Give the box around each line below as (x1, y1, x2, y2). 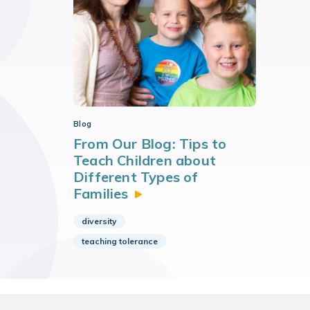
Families (73, 185, 129, 202)
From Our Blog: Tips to (73, 135, 227, 152)
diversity (82, 216, 117, 226)
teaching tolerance (82, 236, 158, 246)
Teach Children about (73, 152, 216, 169)
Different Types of (73, 168, 199, 185)
